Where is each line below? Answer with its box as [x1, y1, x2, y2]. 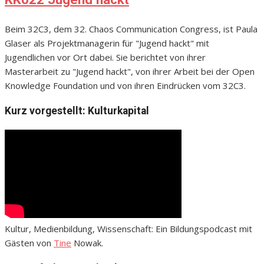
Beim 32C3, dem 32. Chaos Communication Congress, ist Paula [5, 22, 258, 35]
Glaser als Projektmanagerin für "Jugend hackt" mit [5, 37, 209, 49]
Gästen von [5, 236, 54, 249]
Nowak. [71, 236, 103, 249]
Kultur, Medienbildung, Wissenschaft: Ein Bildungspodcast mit [5, 222, 252, 235]
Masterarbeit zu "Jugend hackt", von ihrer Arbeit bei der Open [5, 65, 255, 77]
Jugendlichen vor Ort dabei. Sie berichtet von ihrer [5, 51, 206, 63]
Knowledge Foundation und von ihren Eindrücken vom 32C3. [5, 79, 246, 91]
